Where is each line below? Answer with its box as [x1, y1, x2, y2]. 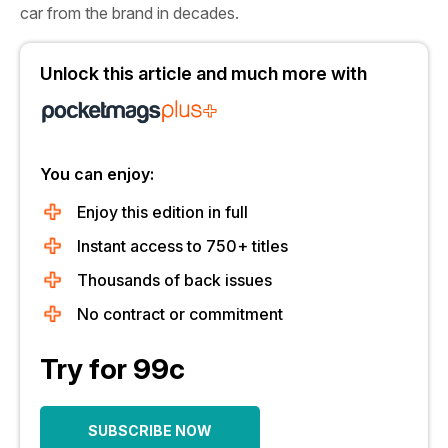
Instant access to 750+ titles [77, 236, 288, 256]
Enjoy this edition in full [77, 202, 248, 222]
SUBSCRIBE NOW [88, 422, 212, 439]
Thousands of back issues [77, 270, 272, 290]
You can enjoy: [40, 164, 154, 184]
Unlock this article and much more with [40, 63, 367, 84]
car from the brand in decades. [20, 3, 239, 23]
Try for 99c [40, 352, 185, 386]
